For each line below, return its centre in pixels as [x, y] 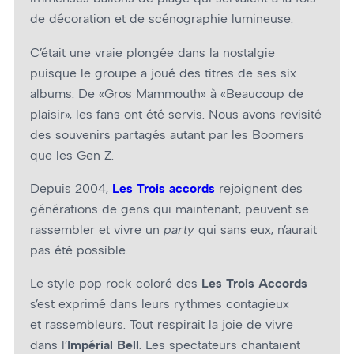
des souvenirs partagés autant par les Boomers [167, 134]
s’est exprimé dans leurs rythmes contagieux [160, 304]
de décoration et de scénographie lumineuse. [164, 19]
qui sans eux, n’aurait [258, 229]
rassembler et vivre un [97, 229]
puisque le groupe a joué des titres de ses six [163, 73]
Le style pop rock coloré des [116, 284]
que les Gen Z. [72, 155]
